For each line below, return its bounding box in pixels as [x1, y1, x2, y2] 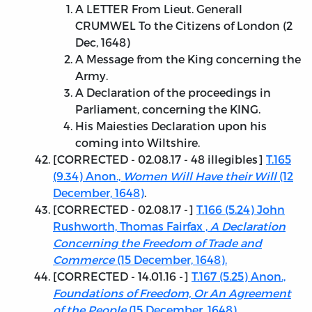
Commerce [53, 253, 114, 267]
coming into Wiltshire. [75, 136, 200, 150]
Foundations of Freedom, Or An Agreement [53, 286, 291, 300]
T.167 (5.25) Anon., [192, 270, 286, 283]
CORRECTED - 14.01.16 [57, 270, 176, 283]
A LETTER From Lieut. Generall [75, 2, 242, 16]
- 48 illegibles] [181, 153, 266, 166]
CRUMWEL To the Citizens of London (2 [75, 19, 292, 33]
